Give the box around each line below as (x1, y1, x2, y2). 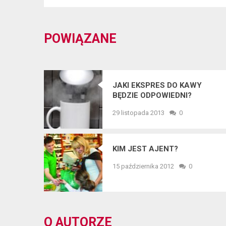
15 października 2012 (112, 162, 174, 170)
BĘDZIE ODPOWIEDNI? (112, 91, 192, 100)
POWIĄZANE (44, 31, 117, 46)
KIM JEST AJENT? (112, 144, 178, 153)
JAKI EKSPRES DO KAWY (112, 81, 202, 90)
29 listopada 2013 (112, 109, 164, 117)
